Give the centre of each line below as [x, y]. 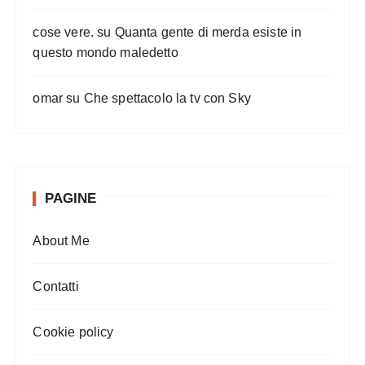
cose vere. [63, 33]
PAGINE [71, 199]
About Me [61, 241]
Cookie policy [73, 332]
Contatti [56, 287]
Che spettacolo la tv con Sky [167, 99]
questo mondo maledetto [106, 53]
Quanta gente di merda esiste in [208, 33]
